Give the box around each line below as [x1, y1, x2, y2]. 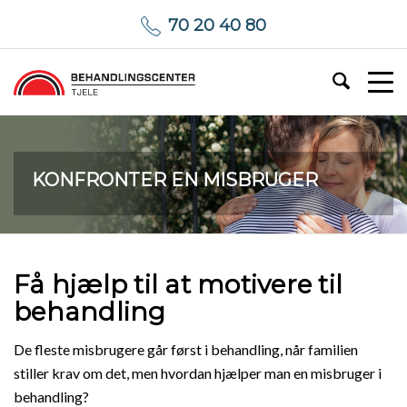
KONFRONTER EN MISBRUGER [32, 169, 318, 191]
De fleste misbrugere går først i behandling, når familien [14, 340, 358, 358]
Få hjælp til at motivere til [14, 269, 342, 300]
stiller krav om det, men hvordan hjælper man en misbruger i [14, 363, 382, 382]
